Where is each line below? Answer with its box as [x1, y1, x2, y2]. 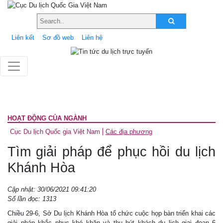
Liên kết [11, 33, 34, 41]
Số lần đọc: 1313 [7, 195, 56, 203]
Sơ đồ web [42, 33, 74, 41]
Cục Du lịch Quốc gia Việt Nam [10, 127, 100, 135]
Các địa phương [106, 127, 152, 135]
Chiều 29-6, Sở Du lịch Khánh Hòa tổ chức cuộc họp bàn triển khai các [7, 209, 216, 217]
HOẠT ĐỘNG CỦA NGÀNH [7, 114, 87, 122]
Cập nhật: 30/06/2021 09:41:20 [7, 185, 96, 193]
